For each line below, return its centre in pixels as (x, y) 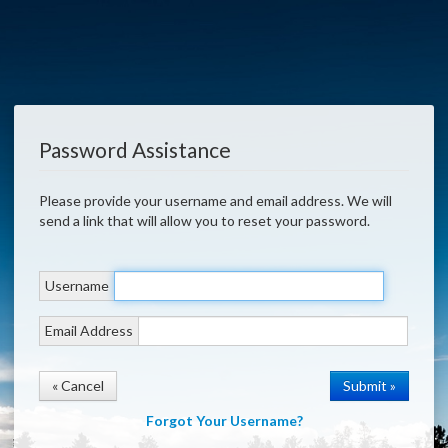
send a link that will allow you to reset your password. (204, 221)
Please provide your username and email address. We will (193, 201)
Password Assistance (135, 150)
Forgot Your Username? (224, 421)
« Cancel (78, 386)
